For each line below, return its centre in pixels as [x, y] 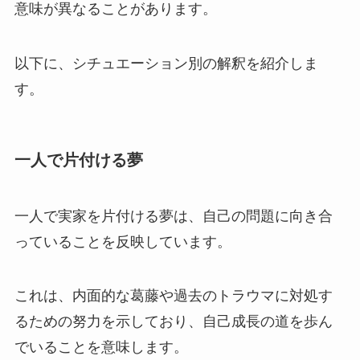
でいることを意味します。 [101, 348]
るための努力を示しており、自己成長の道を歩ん [173, 322]
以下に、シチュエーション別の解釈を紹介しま [166, 64]
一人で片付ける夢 [78, 160]
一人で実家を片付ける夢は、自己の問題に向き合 [173, 216]
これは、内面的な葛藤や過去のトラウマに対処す [173, 296]
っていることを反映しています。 [123, 241]
